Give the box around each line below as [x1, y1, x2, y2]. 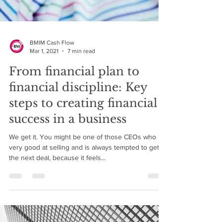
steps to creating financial [9, 129, 157, 143]
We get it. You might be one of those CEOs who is [9, 166, 163, 173]
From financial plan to [9, 97, 139, 111]
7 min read [67, 80, 95, 87]
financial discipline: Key [9, 113, 147, 127]
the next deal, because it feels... [9, 186, 106, 194]
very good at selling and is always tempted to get [9, 176, 159, 184]
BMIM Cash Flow [30, 72, 74, 79]
